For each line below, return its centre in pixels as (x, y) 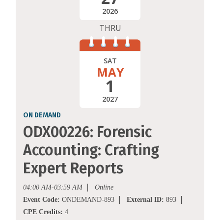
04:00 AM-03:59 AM (53, 188)
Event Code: (41, 200)
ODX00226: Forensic (87, 132)
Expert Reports (73, 169)
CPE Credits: (43, 212)
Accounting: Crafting (91, 151)
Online (104, 188)
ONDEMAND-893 (87, 200)
